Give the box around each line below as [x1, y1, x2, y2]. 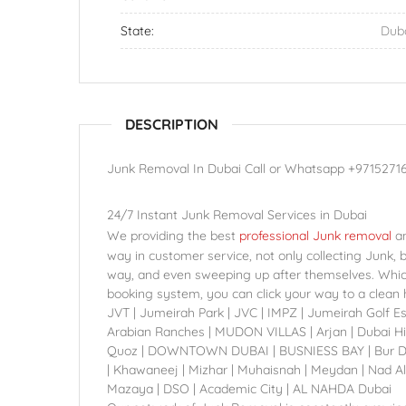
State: [121, 23, 154, 39]
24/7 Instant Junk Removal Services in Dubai [107, 207, 367, 223]
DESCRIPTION [125, 115, 218, 133]
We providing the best [107, 227, 239, 244]
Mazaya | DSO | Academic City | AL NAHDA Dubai [107, 381, 391, 397]
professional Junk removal [239, 227, 391, 244]
